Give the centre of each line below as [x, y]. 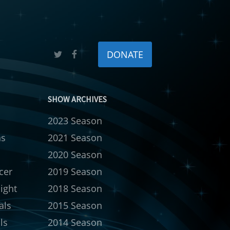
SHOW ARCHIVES [78, 99]
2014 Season [75, 223]
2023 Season [75, 121]
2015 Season [75, 206]
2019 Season [75, 172]
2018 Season [75, 189]
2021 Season [75, 138]
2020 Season [75, 155]
